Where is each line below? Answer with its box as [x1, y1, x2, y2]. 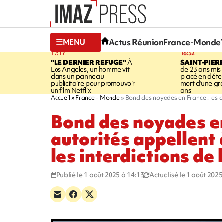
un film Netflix [51, 85, 91, 95]
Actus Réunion [108, 36, 164, 48]
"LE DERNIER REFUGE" [51, 57, 126, 67]
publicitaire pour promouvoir [51, 78, 135, 88]
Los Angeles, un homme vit [51, 64, 130, 74]
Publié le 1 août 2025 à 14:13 [56, 170, 144, 179]
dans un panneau [51, 71, 104, 81]
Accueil [51, 93, 70, 102]
